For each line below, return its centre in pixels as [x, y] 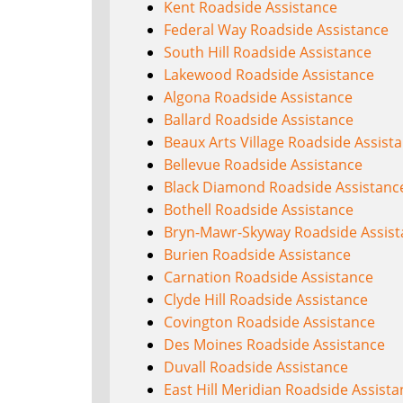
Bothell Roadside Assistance [259, 209]
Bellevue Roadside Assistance [263, 164]
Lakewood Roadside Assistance [269, 74]
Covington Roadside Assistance [269, 322]
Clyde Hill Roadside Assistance [266, 299]
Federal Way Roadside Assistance [276, 29]
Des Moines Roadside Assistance [274, 344]
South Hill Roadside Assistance [268, 52]
